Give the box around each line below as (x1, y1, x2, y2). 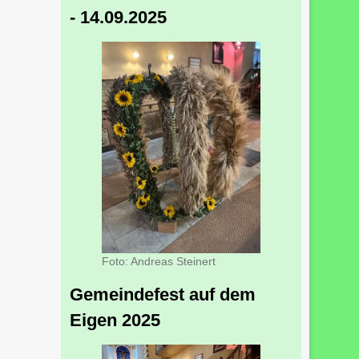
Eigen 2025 (70, 309, 160, 330)
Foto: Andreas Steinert (102, 255, 216, 268)
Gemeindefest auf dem (70, 284, 256, 305)
